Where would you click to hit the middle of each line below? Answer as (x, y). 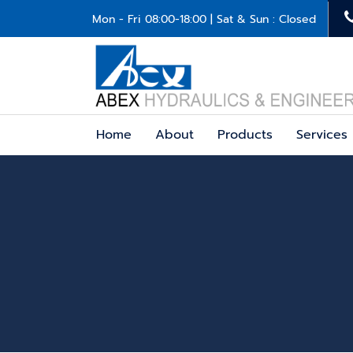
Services (322, 135)
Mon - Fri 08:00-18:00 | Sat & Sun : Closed (204, 19)
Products (245, 135)
